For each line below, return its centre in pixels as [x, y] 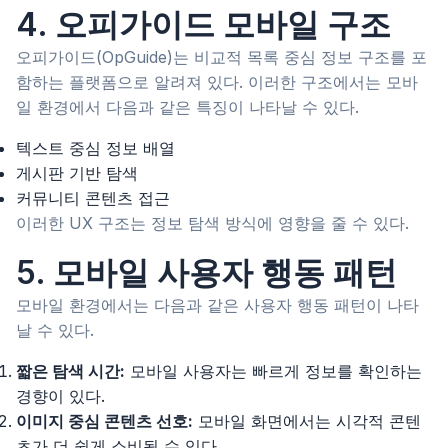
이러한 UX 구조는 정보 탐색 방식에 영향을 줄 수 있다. [212, 223]
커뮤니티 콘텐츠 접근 [93, 198]
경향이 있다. [60, 396]
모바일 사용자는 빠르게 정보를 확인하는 [273, 371]
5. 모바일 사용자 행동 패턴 [206, 273]
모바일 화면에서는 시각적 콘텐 [307, 421]
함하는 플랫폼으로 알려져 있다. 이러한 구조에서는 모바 [217, 82]
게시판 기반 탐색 [77, 173]
